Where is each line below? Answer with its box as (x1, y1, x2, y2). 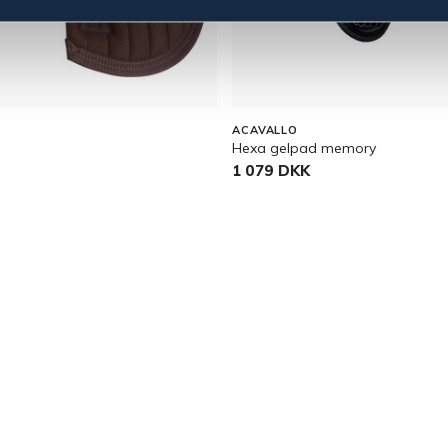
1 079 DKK (232, 161, 310, 180)
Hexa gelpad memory (232, 139, 376, 157)
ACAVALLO (232, 123, 299, 137)
